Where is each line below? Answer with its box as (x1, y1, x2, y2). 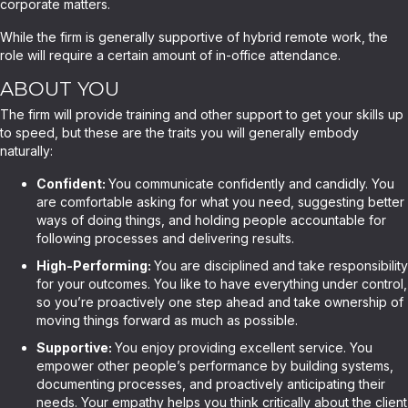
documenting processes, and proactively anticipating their (36, 376, 385, 392)
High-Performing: (36, 258, 154, 273)
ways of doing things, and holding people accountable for (36, 212, 386, 228)
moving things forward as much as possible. (36, 312, 298, 328)
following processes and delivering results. (36, 230, 294, 246)
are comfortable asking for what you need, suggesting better (36, 194, 404, 209)
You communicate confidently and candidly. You (108, 176, 394, 191)
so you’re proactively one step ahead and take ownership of (36, 294, 403, 310)
